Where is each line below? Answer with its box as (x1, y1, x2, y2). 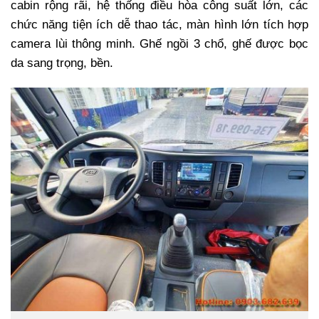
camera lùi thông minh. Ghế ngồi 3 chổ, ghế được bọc (11, 37, 308, 51)
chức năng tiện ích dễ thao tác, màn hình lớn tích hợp (11, 18, 308, 32)
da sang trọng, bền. (11, 56, 113, 70)
